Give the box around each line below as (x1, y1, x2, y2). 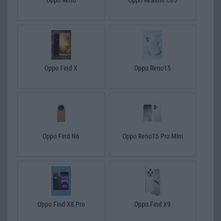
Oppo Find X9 (134, 200, 171, 208)
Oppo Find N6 (42, 132, 80, 140)
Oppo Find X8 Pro (37, 200, 85, 208)
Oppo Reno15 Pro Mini (122, 132, 183, 140)
